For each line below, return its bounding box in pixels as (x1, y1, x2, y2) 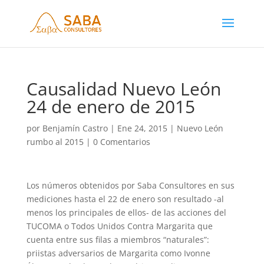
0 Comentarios (93, 136, 150, 147)
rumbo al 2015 (26, 136, 84, 147)
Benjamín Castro (42, 123, 108, 134)
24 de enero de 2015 (26, 94, 195, 118)
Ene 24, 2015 (117, 123, 167, 134)
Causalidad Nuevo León (26, 77, 221, 101)
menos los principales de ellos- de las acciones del (26, 207, 226, 218)
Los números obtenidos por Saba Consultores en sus (26, 180, 235, 191)
